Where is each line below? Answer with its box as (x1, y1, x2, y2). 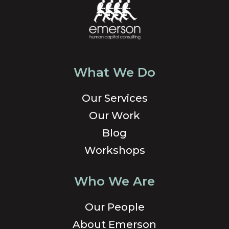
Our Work (89, 109, 140, 122)
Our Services (81, 91, 148, 104)
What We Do (74, 64, 155, 80)
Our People (84, 200, 145, 213)
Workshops (84, 144, 145, 156)
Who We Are (74, 173, 155, 189)
